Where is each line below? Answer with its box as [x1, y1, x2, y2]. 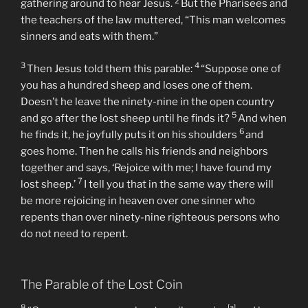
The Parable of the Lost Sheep [21, 20, 192, 35]
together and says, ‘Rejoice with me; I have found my [21, 228, 272, 241]
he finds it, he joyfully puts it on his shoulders [21, 195, 239, 208]
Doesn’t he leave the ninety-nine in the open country [21, 162, 274, 175]
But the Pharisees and [181, 64, 287, 77]
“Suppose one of [201, 129, 281, 142]
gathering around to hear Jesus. [21, 64, 175, 77]
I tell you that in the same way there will [84, 244, 274, 257]
